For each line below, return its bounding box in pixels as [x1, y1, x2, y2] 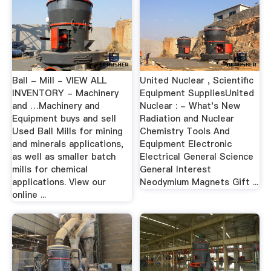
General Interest [140, 163, 212, 175]
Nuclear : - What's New [140, 100, 241, 112]
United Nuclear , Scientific [140, 74, 254, 87]
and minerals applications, [11, 138, 123, 150]
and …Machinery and [11, 100, 100, 112]
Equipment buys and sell [11, 113, 116, 125]
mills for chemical [11, 163, 88, 175]
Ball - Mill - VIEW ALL [11, 74, 106, 87]
